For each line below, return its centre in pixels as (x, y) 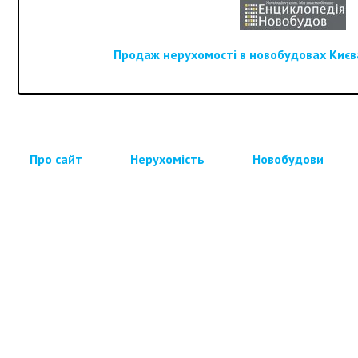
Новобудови (288, 159)
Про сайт (56, 159)
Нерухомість (167, 159)
